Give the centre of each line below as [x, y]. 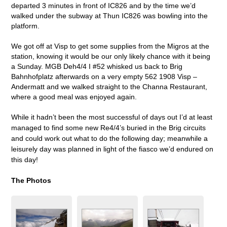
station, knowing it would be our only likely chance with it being [111, 56]
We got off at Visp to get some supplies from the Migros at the [110, 46]
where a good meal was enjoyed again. [74, 97]
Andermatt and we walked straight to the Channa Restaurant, [109, 86]
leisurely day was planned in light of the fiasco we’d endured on [112, 149]
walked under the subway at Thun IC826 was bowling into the [110, 15]
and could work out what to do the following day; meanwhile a [110, 138]
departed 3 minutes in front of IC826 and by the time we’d [104, 5]
